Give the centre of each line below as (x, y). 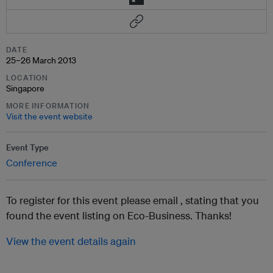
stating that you (222, 200)
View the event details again (71, 241)
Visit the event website (49, 116)
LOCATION (27, 78)
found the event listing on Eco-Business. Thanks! (119, 215)
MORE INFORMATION (48, 106)
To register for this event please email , (96, 200)
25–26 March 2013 (41, 60)
